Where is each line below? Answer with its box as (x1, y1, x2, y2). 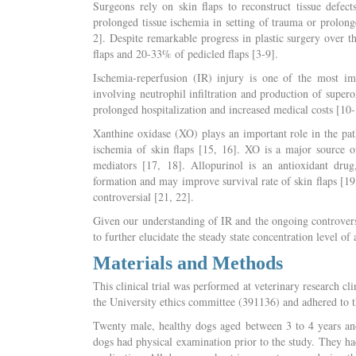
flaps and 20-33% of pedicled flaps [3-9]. (93, 46, 278, 61)
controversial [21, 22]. (93, 189, 194, 204)
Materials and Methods (93, 253, 283, 273)
